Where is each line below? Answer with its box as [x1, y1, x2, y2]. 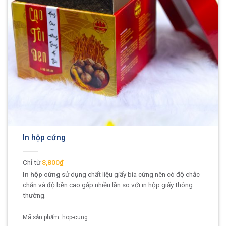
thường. [23, 191, 46, 200]
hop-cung [62, 214, 88, 221]
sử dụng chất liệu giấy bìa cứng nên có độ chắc [60, 170, 200, 179]
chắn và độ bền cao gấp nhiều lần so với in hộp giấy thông [23, 181, 193, 189]
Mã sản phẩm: [23, 214, 62, 221]
